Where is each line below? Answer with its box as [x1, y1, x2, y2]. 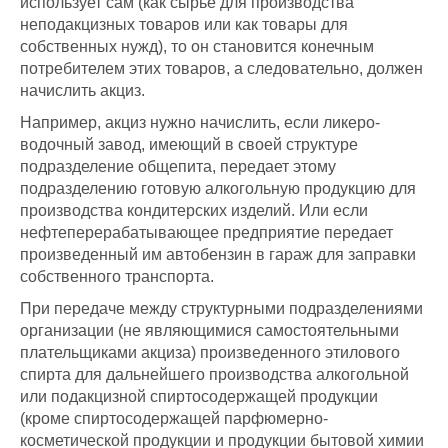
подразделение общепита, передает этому [20, 158, 336, 176]
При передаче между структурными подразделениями [20, 300, 423, 318]
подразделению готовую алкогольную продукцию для [20, 180, 416, 198]
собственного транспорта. [20, 268, 214, 286]
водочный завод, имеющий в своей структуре [20, 136, 358, 154]
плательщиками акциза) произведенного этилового [20, 344, 400, 362]
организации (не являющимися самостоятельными [20, 322, 399, 340]
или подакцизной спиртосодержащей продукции [20, 388, 378, 406]
